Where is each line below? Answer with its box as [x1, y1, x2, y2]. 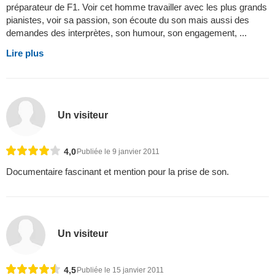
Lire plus [6, 47, 44, 58]
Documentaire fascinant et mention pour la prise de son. [6, 166, 229, 177]
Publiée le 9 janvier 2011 [77, 147, 160, 156]
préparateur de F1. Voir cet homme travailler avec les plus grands [6, 1, 267, 12]
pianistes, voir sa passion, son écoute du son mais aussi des [6, 14, 249, 25]
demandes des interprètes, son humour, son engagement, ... [6, 27, 247, 38]
